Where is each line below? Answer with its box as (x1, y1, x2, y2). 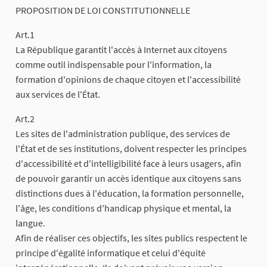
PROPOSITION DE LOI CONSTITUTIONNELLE (15, 4, 190, 16)
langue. (15, 216, 45, 229)
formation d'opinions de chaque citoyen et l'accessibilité (15, 73, 241, 85)
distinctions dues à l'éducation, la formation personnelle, (15, 187, 244, 199)
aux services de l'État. (15, 88, 100, 100)
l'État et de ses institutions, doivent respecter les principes (15, 142, 247, 154)
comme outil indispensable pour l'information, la (15, 58, 212, 70)
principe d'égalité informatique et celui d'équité (15, 246, 206, 259)
